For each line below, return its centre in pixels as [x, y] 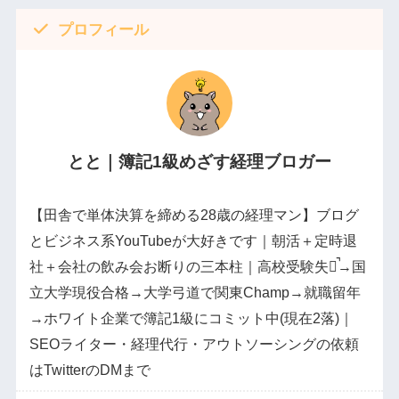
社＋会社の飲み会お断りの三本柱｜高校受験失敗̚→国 [197, 266]
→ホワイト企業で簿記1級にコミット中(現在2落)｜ [191, 318]
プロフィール [103, 29]
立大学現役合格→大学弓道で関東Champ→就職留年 [195, 292]
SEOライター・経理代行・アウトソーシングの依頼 [194, 344]
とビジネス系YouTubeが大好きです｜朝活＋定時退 [193, 240]
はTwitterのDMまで [90, 370]
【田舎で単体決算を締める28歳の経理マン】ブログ [194, 215]
